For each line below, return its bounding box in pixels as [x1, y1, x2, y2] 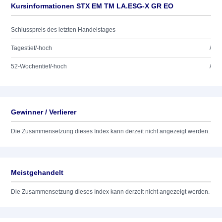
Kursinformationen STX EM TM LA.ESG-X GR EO [11, 2, 173, 10]
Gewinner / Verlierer [11, 108, 76, 116]
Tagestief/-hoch [11, 45, 52, 52]
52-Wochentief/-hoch [11, 63, 67, 70]
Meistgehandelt [11, 168, 63, 176]
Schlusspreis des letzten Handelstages [11, 26, 115, 33]
